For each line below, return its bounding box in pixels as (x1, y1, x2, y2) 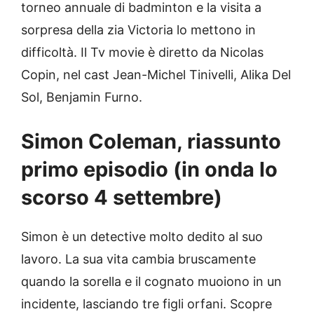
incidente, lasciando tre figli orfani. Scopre (21, 296, 272, 311)
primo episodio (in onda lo (21, 156, 278, 182)
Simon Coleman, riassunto (21, 128, 281, 153)
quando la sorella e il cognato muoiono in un (21, 273, 282, 289)
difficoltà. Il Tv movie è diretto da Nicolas (21, 44, 264, 60)
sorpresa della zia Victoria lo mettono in (21, 22, 256, 37)
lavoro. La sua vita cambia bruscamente (21, 251, 256, 266)
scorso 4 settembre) (21, 184, 222, 210)
